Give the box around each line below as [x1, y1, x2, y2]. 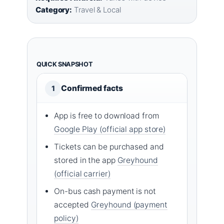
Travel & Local [72, 4, 121, 14]
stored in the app [54, 155, 117, 165]
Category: [35, 4, 72, 14]
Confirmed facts [61, 83, 123, 93]
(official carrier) [54, 168, 110, 178]
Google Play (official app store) [54, 124, 166, 134]
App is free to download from [54, 110, 159, 120]
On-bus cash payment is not [54, 186, 156, 196]
